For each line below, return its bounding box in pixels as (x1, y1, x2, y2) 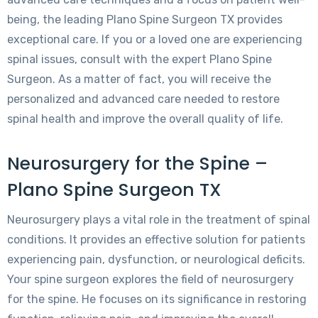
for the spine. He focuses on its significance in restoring (7, 292, 307, 307)
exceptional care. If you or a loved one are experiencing (7, 33, 302, 47)
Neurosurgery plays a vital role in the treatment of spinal (7, 213, 310, 227)
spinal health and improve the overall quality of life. (7, 112, 283, 126)
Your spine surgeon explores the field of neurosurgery (7, 273, 294, 287)
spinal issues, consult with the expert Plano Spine (7, 53, 272, 67)
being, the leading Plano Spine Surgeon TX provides (7, 13, 283, 27)
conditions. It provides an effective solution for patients (7, 233, 305, 247)
